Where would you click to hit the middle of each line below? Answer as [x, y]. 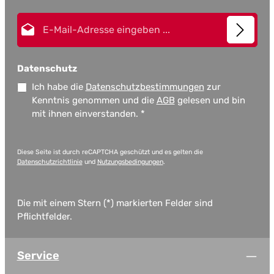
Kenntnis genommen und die [94, 101]
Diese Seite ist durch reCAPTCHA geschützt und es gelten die [110, 152]
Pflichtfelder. [44, 217]
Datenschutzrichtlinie [50, 162]
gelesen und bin [210, 101]
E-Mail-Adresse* [168, 19]
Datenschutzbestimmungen [145, 87]
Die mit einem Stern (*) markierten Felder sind [115, 203]
